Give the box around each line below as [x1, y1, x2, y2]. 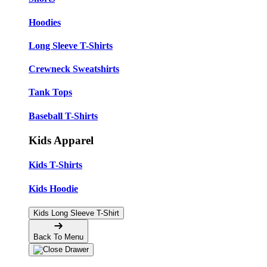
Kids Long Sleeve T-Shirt [33, 208, 119, 218]
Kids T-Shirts [29, 160, 82, 170]
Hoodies [29, 17, 61, 27]
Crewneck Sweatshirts [29, 64, 119, 74]
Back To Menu [33, 232, 83, 241]
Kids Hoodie [29, 183, 78, 194]
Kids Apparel [29, 133, 94, 147]
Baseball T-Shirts [29, 110, 98, 121]
